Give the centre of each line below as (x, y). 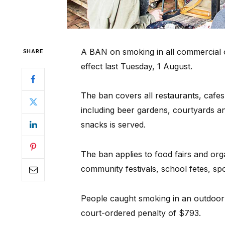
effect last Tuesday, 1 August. (136, 66)
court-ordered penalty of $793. (141, 213)
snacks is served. (113, 125)
